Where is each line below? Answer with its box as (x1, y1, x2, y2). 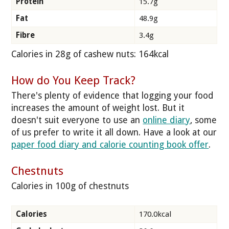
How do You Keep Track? (11, 74, 136, 87)
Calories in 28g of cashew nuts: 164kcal (11, 49, 172, 59)
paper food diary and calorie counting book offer (11, 139, 209, 150)
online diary (143, 114, 191, 125)
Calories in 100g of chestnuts (11, 180, 129, 191)
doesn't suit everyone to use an (11, 114, 143, 125)
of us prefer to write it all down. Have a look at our (11, 127, 217, 138)
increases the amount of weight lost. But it (11, 102, 185, 113)
